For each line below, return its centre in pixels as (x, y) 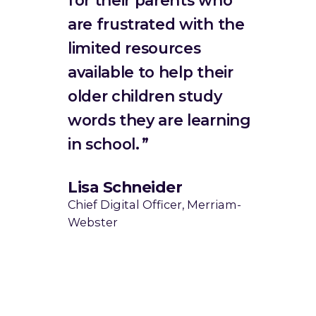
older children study (145, 96)
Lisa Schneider (125, 187)
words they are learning (159, 120)
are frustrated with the (156, 24)
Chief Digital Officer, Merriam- (154, 205)
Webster (93, 223)
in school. (104, 144)
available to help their (151, 72)
